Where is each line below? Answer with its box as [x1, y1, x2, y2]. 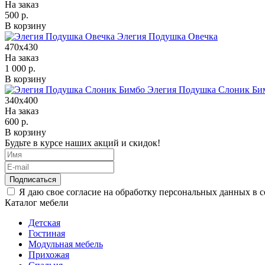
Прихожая [28, 249, 69, 260]
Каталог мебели [5, 197, 69, 208]
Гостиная [28, 228, 65, 238]
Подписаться [9, 174, 56, 184]
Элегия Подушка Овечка [117, 31, 218, 41]
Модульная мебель [28, 238, 103, 249]
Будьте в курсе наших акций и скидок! [5, 137, 160, 148]
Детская [28, 217, 60, 228]
